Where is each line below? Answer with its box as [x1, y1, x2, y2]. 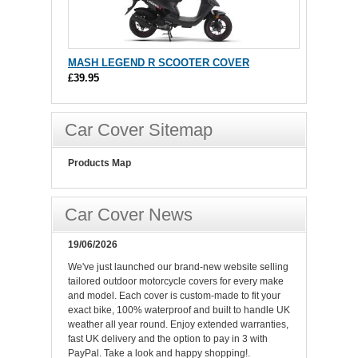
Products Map [68, 157, 131, 169]
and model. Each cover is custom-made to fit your [68, 290, 280, 302]
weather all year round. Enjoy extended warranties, [68, 319, 288, 331]
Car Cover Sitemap [65, 120, 213, 141]
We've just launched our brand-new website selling [68, 261, 288, 273]
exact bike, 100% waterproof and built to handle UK [68, 304, 290, 316]
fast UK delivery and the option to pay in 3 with [68, 333, 268, 345]
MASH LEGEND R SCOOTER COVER [68, 57, 249, 70]
